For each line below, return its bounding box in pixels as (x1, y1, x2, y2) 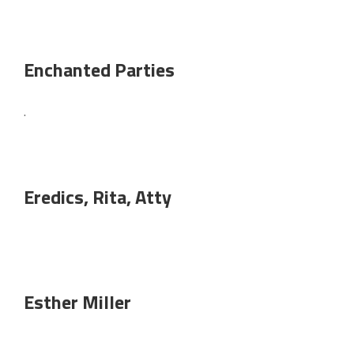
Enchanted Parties (24, 55, 175, 84)
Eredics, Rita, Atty (24, 183, 171, 211)
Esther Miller (24, 288, 131, 316)
